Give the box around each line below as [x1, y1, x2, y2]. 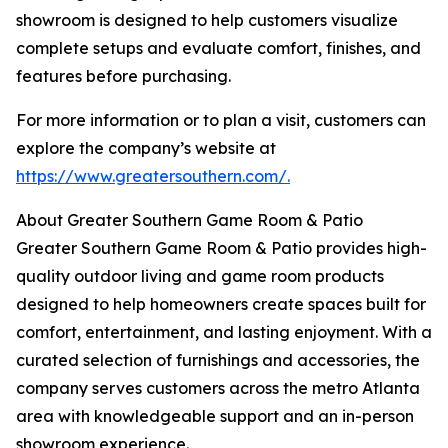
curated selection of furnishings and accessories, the [16, 350, 420, 371]
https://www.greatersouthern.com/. [16, 166, 290, 187]
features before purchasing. [16, 66, 231, 87]
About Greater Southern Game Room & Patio [16, 210, 363, 231]
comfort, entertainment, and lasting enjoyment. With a [16, 322, 432, 343]
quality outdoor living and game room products [16, 266, 384, 287]
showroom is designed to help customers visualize [16, 10, 398, 31]
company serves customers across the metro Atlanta [16, 378, 420, 399]
